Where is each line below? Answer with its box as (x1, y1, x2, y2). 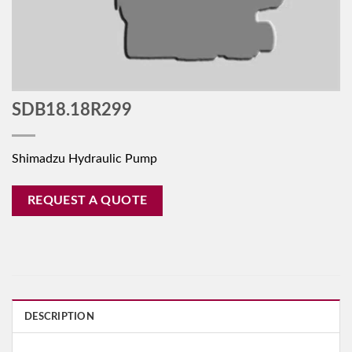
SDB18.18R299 (12, 101, 132, 119)
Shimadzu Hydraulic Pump (12, 152, 157, 165)
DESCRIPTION (24, 312, 94, 322)
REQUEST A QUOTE (27, 194, 148, 207)
